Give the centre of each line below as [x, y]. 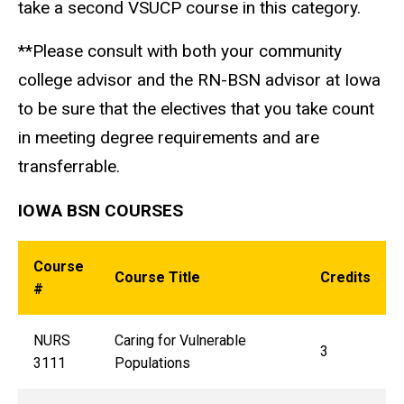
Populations [152, 363]
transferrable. [69, 167]
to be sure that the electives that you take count [196, 109]
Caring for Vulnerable [180, 341]
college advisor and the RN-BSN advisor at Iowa [199, 80]
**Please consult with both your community [180, 51]
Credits [345, 278]
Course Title [157, 278]
